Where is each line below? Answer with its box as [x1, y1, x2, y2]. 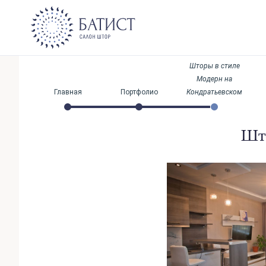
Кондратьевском [186, 87, 242, 96]
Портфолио [120, 87, 158, 96]
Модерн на [197, 74, 232, 83]
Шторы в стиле [189, 61, 240, 70]
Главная [53, 87, 82, 96]
